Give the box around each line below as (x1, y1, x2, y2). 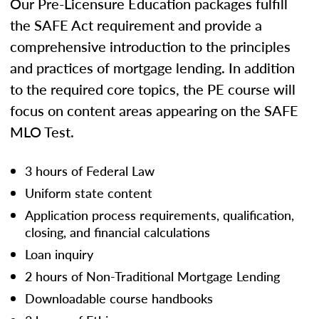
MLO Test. (10, 121, 74, 142)
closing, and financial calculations (25, 222, 210, 241)
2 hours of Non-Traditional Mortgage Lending (25, 266, 281, 285)
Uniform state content (25, 183, 152, 202)
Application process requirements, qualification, (25, 205, 294, 224)
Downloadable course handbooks (25, 288, 213, 307)
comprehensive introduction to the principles (10, 36, 291, 56)
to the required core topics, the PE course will (10, 78, 296, 99)
